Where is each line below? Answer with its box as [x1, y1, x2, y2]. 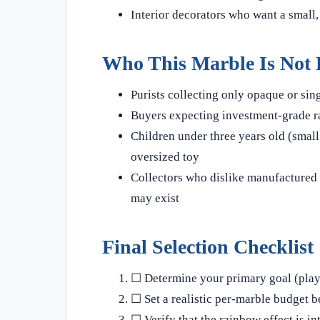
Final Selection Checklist [102, 235, 314, 258]
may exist [131, 191, 179, 205]
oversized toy [131, 149, 199, 164]
